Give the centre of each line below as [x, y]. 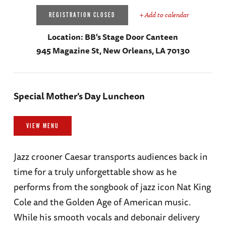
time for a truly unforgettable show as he [95, 171]
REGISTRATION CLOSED [82, 16]
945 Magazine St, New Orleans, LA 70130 [113, 51]
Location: [66, 37]
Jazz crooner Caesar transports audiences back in [110, 156]
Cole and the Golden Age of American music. [102, 202]
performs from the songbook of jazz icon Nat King [112, 186]
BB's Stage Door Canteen [132, 37]
